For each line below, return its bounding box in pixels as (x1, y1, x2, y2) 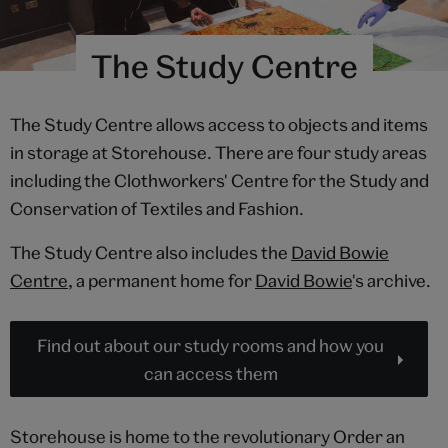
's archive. (352, 270, 431, 292)
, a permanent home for (68, 270, 255, 292)
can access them (143, 363, 278, 385)
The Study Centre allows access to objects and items (10, 114, 428, 136)
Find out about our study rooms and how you (37, 335, 384, 357)
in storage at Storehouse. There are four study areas (10, 142, 427, 164)
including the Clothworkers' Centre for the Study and (10, 170, 429, 192)
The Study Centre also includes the (10, 242, 291, 264)
